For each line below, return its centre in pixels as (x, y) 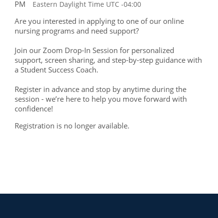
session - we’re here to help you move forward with (101, 99)
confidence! (34, 109)
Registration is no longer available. (72, 126)
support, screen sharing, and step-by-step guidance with (108, 60)
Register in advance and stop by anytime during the (100, 89)
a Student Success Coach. (56, 70)
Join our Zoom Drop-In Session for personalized (94, 50)
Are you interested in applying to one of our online (99, 21)
